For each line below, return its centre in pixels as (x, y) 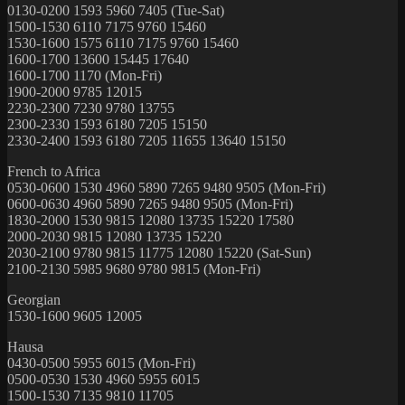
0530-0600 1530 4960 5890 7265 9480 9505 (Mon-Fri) (166, 187)
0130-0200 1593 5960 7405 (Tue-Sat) (116, 10)
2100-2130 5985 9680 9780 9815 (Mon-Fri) (134, 268)
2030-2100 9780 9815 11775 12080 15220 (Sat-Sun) (159, 252)
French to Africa (54, 171)
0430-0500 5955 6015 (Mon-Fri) (101, 363)
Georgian (34, 299)
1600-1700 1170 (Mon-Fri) (85, 75)
